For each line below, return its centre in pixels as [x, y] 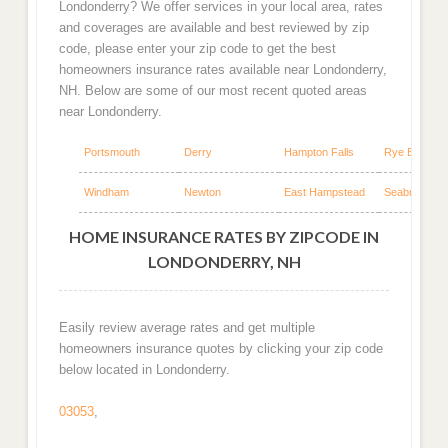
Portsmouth [111, 151]
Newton [202, 191]
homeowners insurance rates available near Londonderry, [222, 70]
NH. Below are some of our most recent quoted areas [212, 91]
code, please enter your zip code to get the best [197, 49]
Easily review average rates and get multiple [186, 327]
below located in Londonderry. [144, 369]
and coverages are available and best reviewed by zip [213, 28]
